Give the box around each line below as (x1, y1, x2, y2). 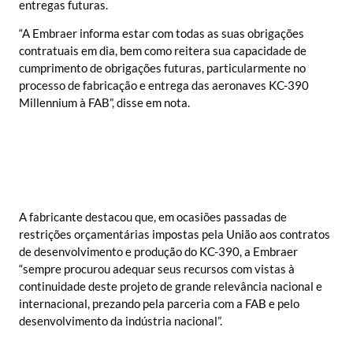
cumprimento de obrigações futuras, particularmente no (19, 61, 306, 76)
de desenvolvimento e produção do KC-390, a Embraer (19, 243, 298, 258)
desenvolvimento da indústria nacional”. (19, 313, 222, 328)
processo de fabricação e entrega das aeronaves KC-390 (19, 78, 309, 93)
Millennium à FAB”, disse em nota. (19, 95, 190, 110)
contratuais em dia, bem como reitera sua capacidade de (19, 43, 307, 58)
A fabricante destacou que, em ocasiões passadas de (19, 209, 287, 224)
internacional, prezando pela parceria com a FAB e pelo (19, 295, 299, 310)
